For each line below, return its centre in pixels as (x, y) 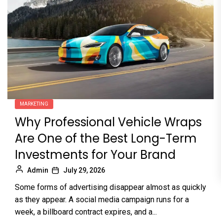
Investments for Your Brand (95, 155)
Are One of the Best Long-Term (106, 139)
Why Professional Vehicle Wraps (108, 122)
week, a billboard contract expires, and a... (86, 212)
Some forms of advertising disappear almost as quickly (110, 187)
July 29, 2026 (84, 170)
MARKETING (34, 104)
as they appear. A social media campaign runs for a (102, 200)
